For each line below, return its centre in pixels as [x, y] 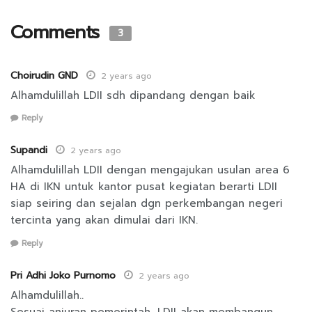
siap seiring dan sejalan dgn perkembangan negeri [147, 204]
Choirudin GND [44, 75]
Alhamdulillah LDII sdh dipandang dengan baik [133, 95]
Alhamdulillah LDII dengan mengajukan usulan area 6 [150, 170]
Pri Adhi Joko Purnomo [63, 275]
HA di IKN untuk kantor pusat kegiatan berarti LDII [144, 187]
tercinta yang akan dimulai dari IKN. [104, 220]
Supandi [29, 150]
